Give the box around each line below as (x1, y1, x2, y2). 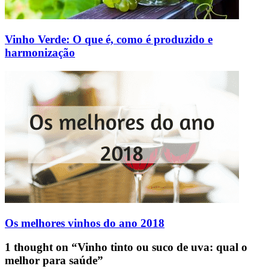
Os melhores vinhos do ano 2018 (5, 216, 165, 229)
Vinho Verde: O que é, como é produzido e (5, 33, 213, 46)
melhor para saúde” (5, 254, 103, 267)
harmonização (5, 46, 75, 59)
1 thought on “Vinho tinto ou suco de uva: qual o (5, 241, 247, 254)
